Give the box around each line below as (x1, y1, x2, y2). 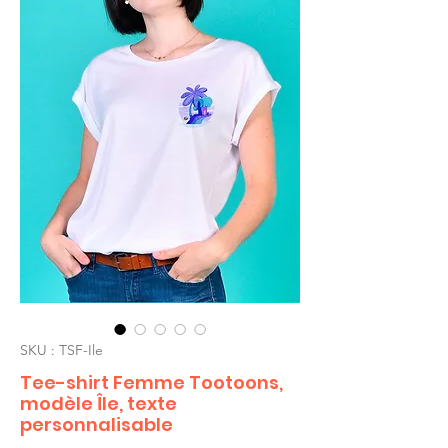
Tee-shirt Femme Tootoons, (20, 369, 283, 395)
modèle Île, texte (20, 390, 177, 416)
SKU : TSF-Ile (20, 340, 103, 359)
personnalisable (20, 411, 173, 437)
